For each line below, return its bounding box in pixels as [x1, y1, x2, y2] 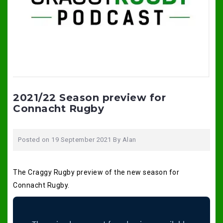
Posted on [18, 135, 51, 143]
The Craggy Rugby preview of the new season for [13, 168, 179, 176]
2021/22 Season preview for [13, 91, 166, 104]
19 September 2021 [51, 135, 111, 143]
